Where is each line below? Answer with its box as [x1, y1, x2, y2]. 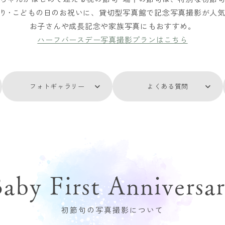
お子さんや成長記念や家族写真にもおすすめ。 [29, 21, 196, 31]
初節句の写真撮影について [61, 204, 164, 215]
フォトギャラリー [30, 81, 85, 91]
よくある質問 [147, 81, 188, 91]
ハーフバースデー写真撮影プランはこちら [37, 34, 188, 45]
